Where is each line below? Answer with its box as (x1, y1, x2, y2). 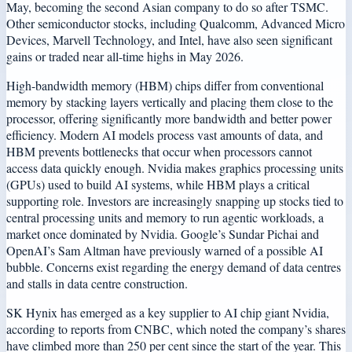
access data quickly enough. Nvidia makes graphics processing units (6, 159, 343, 176)
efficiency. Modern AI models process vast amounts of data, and (6, 126, 323, 143)
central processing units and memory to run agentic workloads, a (6, 208, 324, 225)
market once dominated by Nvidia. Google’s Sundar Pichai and (6, 225, 319, 242)
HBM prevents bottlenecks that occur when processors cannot (6, 142, 312, 159)
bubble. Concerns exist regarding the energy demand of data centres (6, 258, 341, 275)
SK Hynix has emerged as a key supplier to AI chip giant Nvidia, (6, 303, 329, 321)
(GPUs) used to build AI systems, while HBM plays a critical (6, 175, 310, 192)
